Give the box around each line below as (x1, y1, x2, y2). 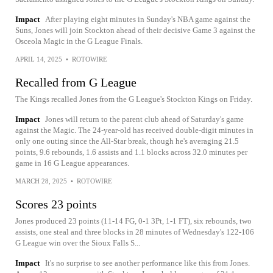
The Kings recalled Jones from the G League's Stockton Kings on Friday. (15, 94, 252, 104)
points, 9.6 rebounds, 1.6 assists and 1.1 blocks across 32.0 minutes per (15, 147, 247, 157)
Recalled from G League (15, 76, 136, 89)
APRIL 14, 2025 (15, 55, 62, 63)
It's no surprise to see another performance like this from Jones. (45, 258, 250, 268)
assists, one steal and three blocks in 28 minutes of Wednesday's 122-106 (15, 227, 254, 236)
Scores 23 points (15, 197, 97, 211)
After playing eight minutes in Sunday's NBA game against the (45, 15, 250, 24)
